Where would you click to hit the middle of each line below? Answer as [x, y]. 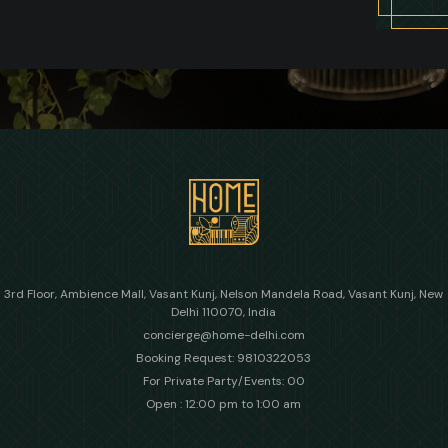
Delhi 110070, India [224, 311]
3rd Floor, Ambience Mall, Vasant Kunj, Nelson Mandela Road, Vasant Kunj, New [224, 293]
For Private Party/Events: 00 [223, 380]
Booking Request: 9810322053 [224, 357]
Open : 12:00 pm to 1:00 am [224, 403]
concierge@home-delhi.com [223, 334]
